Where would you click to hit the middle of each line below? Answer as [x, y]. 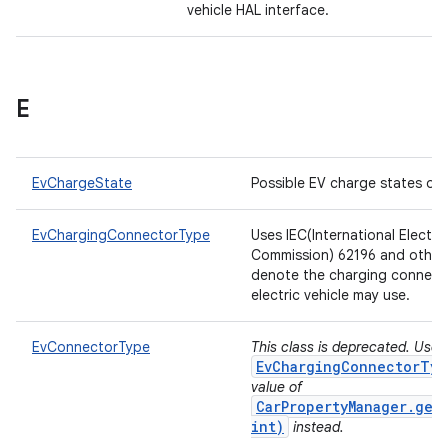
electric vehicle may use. [332, 295]
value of [276, 387]
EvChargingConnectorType [121, 235]
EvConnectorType [91, 347]
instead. [316, 427]
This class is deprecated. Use [345, 347]
